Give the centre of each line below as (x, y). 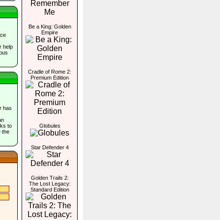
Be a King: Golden (50, 27)
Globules (50, 126)
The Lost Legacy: (50, 184)
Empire (50, 32)
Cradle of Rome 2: (50, 72)
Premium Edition (50, 78)
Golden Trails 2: (50, 178)
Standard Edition (50, 190)
